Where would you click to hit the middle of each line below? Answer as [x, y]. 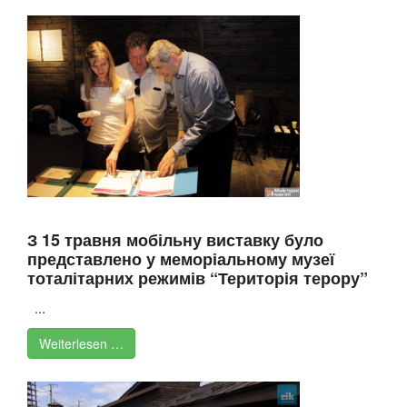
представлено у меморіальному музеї [181, 259]
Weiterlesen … [81, 344]
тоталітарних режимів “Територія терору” [198, 278]
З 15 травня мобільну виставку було [175, 240]
